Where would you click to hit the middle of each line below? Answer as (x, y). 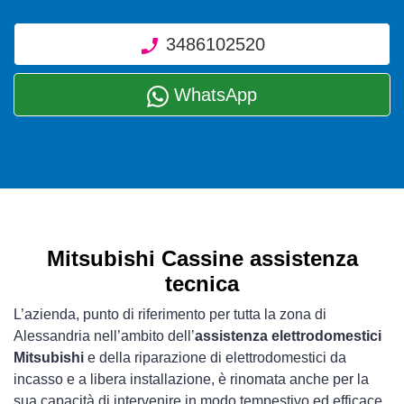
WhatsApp (213, 95)
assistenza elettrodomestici (288, 336)
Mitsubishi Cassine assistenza (202, 258)
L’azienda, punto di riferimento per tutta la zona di (170, 314)
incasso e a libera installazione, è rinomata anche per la (191, 379)
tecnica (202, 284)
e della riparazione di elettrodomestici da (215, 358)
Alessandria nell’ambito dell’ (104, 336)
